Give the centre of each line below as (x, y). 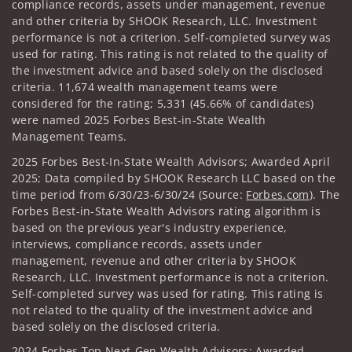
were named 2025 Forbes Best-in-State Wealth (139, 120)
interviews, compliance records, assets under (137, 244)
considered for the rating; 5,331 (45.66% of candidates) (163, 104)
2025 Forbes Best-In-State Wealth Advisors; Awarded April (171, 161)
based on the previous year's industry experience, (150, 227)
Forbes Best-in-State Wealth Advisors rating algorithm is (166, 211)
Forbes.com (278, 194)
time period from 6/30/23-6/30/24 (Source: (129, 194)
